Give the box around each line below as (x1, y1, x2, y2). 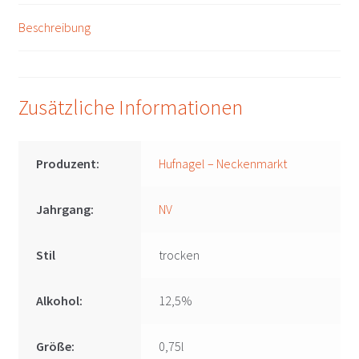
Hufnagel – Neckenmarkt (159, 155, 288, 172)
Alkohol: (36, 292, 83, 309)
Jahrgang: (36, 201, 95, 218)
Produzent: (36, 155, 100, 172)
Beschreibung (18, 18, 91, 35)
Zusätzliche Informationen (18, 95, 243, 121)
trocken (159, 247, 200, 264)
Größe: (36, 338, 75, 355)
